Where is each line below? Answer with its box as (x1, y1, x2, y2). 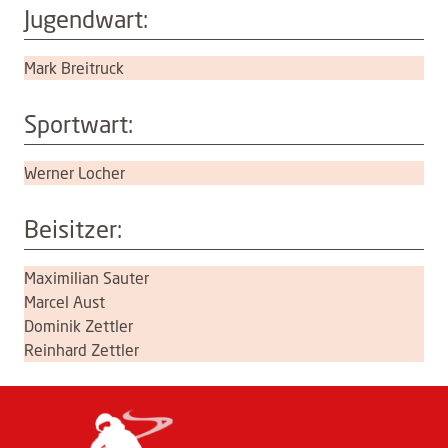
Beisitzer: (24, 214, 122, 244)
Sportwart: (24, 109, 133, 139)
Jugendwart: (24, 4, 148, 34)
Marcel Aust (24, 292, 105, 312)
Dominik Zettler (24, 316, 133, 336)
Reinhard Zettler (24, 340, 139, 360)
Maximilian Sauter (24, 268, 149, 288)
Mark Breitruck (24, 58, 124, 78)
